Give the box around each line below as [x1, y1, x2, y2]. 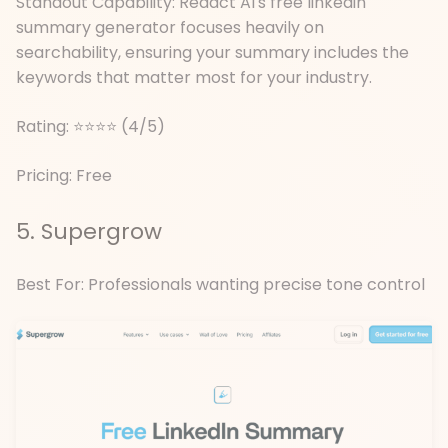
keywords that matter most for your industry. [16, 66, 372, 90]
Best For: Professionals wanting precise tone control [16, 272, 425, 296]
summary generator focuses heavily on [16, 16, 324, 40]
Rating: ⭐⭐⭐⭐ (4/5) [16, 115, 165, 139]
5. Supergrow [16, 215, 162, 247]
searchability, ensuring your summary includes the [16, 41, 409, 65]
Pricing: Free [16, 164, 112, 188]
